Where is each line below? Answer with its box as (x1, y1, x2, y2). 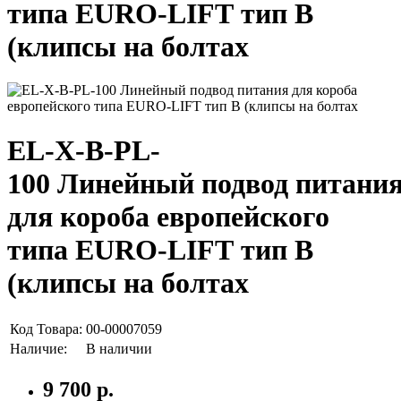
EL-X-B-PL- (7, 133, 160, 166)
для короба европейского (7, 200, 329, 233)
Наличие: (10, 341, 67, 357)
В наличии (86, 341, 152, 357)
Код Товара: (10, 321, 82, 337)
